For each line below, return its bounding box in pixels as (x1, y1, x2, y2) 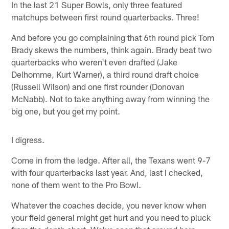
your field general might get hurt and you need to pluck (11, 212, 211, 223)
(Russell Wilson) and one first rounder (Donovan (11, 81, 185, 92)
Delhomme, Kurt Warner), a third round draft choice (11, 69, 199, 80)
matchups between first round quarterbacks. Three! (11, 12, 200, 22)
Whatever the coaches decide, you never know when (11, 200, 207, 211)
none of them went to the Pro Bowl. (11, 179, 142, 190)
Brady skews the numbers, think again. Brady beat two (11, 44, 212, 55)
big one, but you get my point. (11, 106, 121, 117)
